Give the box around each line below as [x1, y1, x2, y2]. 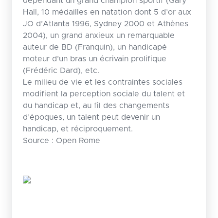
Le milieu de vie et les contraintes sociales [22, 78, 182, 86]
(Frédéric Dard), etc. [22, 66, 99, 74]
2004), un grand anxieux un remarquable [22, 31, 175, 39]
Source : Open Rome [22, 136, 100, 145]
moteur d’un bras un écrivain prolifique [22, 54, 166, 63]
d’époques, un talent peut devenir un [22, 113, 160, 121]
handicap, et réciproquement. [22, 125, 133, 133]
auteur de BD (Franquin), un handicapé [22, 43, 167, 51]
